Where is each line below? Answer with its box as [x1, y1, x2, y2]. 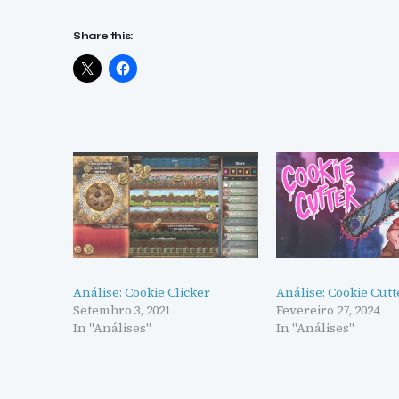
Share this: [73, 28, 134, 42]
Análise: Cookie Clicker [73, 282, 210, 301]
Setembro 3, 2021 [73, 300, 171, 319]
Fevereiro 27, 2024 [276, 300, 380, 319]
